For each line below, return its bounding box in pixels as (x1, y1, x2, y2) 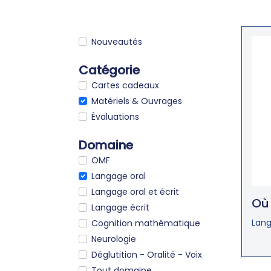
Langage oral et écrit (91, 185, 179, 198)
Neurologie (91, 232, 136, 245)
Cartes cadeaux (91, 79, 159, 91)
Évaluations (91, 110, 139, 123)
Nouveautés (91, 35, 142, 48)
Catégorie (79, 61, 140, 79)
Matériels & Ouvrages (91, 94, 182, 107)
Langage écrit (91, 201, 149, 214)
